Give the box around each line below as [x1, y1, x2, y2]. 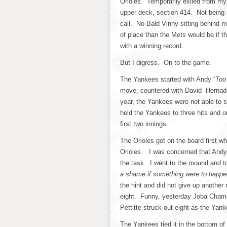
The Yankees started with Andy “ [120, 75, 215, 83]
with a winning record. [120, 42, 183, 50]
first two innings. [120, 120, 168, 128]
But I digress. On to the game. [120, 59, 211, 66]
